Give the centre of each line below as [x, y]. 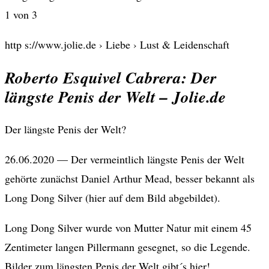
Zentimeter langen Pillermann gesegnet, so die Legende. [128, 247]
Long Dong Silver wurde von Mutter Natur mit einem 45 [128, 228]
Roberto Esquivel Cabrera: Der [111, 77]
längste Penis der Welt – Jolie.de [115, 96]
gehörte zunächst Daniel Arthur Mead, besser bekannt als [130, 179]
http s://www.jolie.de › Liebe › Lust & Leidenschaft [117, 45]
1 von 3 [21, 15]
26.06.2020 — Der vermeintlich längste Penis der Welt [125, 159]
